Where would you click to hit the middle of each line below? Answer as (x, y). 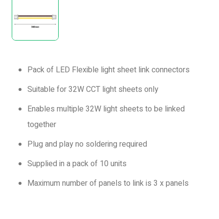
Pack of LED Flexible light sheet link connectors (109, 70)
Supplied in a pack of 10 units (77, 164)
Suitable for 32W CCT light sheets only (93, 89)
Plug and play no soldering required (87, 144)
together (42, 125)
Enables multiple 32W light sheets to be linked (106, 109)
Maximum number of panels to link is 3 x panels (108, 183)
